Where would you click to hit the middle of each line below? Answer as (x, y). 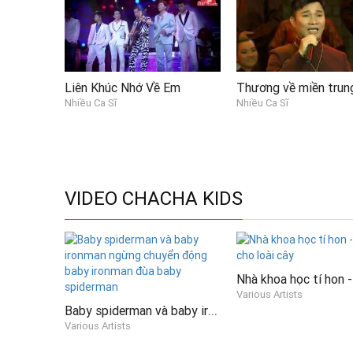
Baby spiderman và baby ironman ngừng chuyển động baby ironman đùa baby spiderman (213, 310)
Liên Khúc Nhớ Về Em (123, 87)
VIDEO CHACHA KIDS (154, 199)
